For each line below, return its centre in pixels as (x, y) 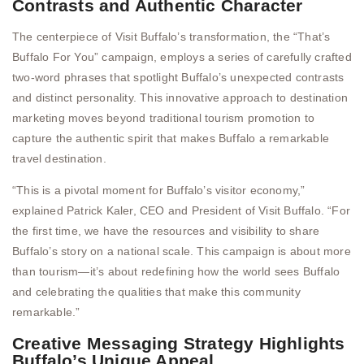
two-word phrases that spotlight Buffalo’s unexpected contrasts (178, 77)
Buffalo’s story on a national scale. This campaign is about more (182, 251)
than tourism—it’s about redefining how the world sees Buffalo (176, 272)
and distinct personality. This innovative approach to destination (180, 97)
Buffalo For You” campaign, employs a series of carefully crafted (182, 56)
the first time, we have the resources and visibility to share (166, 231)
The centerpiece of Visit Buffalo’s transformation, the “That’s (171, 36)
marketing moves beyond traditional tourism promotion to (164, 117)
